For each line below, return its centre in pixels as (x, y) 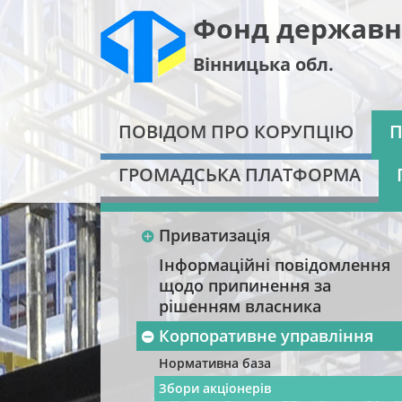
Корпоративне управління (266, 336)
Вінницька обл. (263, 64)
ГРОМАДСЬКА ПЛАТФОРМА (240, 175)
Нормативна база (215, 363)
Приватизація (214, 235)
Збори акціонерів (215, 388)
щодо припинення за (245, 285)
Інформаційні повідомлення (275, 265)
